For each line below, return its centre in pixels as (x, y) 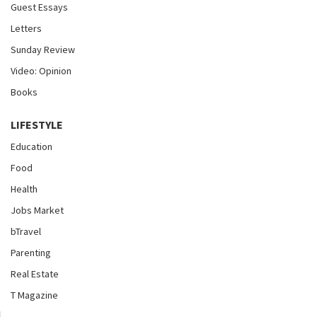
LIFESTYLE (37, 124)
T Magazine (34, 295)
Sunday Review (43, 49)
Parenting (31, 252)
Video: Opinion (41, 70)
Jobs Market (37, 210)
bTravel (26, 231)
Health (24, 189)
